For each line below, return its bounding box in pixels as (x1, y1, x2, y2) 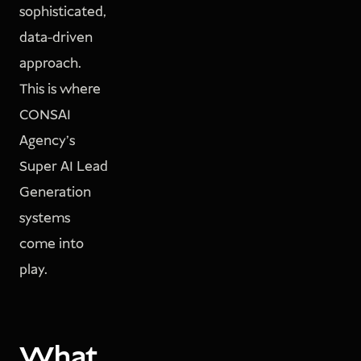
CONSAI (19, 105, 71, 125)
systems (19, 208, 70, 228)
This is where (19, 79, 101, 99)
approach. (19, 53, 81, 73)
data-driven (19, 27, 93, 48)
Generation (19, 182, 91, 202)
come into (19, 234, 84, 254)
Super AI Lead (19, 156, 108, 176)
